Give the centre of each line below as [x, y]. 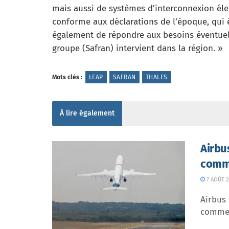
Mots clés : [67, 77]
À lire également [87, 113]
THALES [156, 77]
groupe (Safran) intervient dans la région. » [138, 48]
